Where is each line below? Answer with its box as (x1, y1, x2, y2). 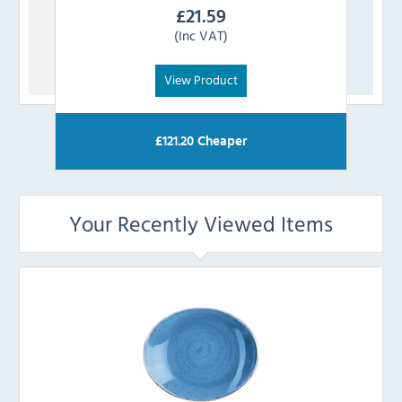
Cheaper (194, 135, 247, 149)
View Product (164, 70, 238, 90)
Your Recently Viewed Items (69, 207, 333, 240)
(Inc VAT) (174, 25, 228, 46)
